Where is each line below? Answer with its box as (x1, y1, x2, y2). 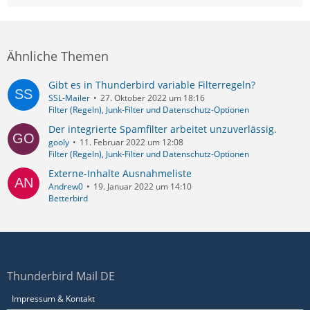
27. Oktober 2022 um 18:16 (100, 91, 205, 104)
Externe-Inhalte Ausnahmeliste (48, 166, 192, 180)
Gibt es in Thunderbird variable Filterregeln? (48, 77, 255, 91)
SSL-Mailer (48, 91, 90, 104)
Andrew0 (48, 180, 83, 192)
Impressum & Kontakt (12, 293, 95, 304)
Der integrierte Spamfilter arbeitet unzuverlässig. (48, 122, 277, 136)
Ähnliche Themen (7, 47, 109, 64)
